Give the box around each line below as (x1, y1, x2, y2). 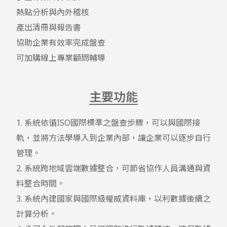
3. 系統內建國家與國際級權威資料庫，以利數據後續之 (16, 193, 211, 204)
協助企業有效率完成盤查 (16, 37, 105, 48)
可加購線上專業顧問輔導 (16, 52, 105, 63)
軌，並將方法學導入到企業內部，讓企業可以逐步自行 (16, 132, 211, 143)
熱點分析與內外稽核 (16, 7, 89, 18)
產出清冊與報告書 (16, 22, 81, 33)
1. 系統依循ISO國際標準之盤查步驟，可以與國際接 (16, 117, 200, 128)
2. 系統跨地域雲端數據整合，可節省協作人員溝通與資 (16, 163, 211, 174)
